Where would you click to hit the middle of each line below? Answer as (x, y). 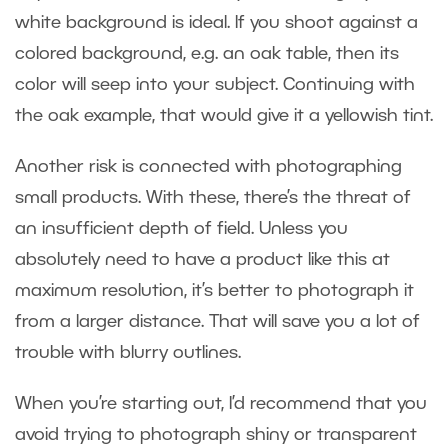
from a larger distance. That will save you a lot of (217, 321)
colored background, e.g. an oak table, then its (207, 53)
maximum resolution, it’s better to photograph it (214, 290)
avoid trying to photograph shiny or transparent (216, 434)
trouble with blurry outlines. (128, 352)
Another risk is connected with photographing (208, 166)
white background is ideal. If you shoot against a (216, 22)
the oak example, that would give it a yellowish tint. (224, 115)
